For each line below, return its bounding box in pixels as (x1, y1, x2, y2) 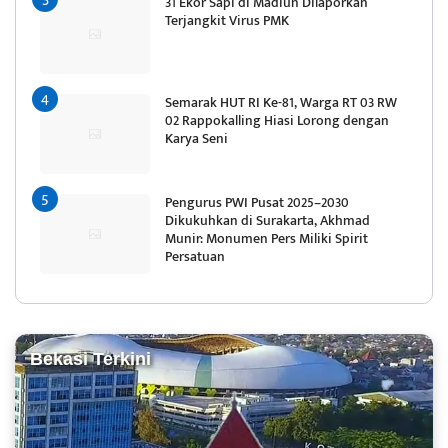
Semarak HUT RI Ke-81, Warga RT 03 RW (165, 90, 397, 114)
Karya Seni (165, 126, 228, 150)
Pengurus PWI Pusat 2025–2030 (165, 190, 349, 214)
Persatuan (165, 244, 225, 268)
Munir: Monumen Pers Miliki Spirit (165, 226, 368, 250)
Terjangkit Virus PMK (165, 8, 289, 32)
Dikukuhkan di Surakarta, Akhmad (165, 208, 370, 232)
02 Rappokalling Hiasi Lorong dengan (165, 108, 389, 132)
